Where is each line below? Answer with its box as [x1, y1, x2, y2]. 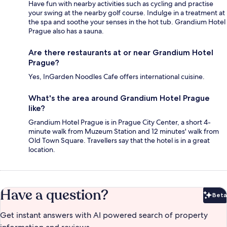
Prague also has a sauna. [28, 26, 104, 35]
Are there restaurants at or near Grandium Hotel [28, 47, 213, 57]
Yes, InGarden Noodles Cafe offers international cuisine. [28, 71, 205, 81]
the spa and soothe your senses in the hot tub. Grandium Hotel [28, 17, 225, 26]
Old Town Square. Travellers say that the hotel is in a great [28, 135, 210, 145]
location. [28, 144, 55, 154]
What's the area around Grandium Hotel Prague [28, 93, 210, 103]
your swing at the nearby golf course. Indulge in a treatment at [28, 8, 225, 17]
